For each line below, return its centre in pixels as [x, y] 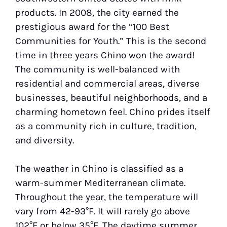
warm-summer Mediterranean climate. [100, 183]
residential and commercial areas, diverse [107, 83]
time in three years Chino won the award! [105, 55]
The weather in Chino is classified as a [99, 168]
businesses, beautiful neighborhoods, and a [111, 98]
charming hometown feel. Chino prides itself [113, 112]
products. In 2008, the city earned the [97, 12]
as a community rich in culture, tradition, [106, 126]
